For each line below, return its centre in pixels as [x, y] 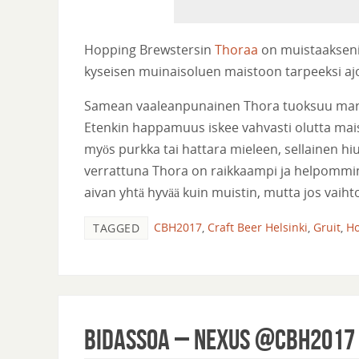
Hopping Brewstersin [149, 50]
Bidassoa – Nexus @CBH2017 [220, 339]
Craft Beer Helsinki [258, 228]
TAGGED [116, 228]
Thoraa [236, 50]
